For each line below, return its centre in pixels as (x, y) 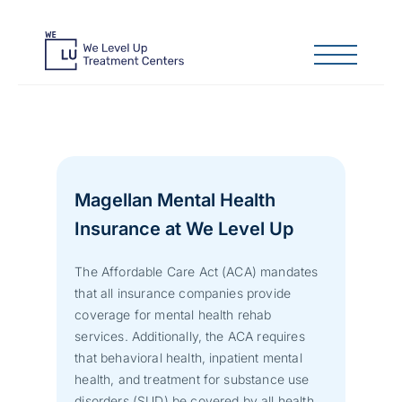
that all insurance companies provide (183, 293)
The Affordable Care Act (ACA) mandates (197, 271)
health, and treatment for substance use (192, 379)
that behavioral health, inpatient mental (188, 357)
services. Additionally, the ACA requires (190, 336)
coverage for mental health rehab (173, 314)
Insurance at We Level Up (184, 228)
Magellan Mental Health (175, 200)
